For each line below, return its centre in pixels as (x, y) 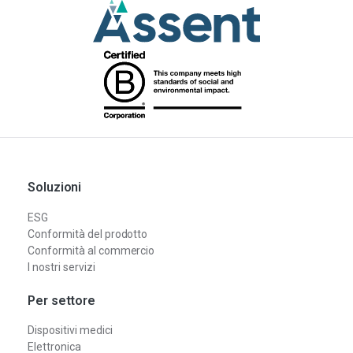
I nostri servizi (61, 267)
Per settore (62, 300)
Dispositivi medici (70, 330)
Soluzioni (55, 188)
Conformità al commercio (91, 250)
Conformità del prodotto (88, 234)
